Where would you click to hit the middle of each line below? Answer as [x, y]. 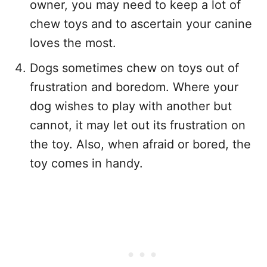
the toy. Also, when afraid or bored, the [140, 144]
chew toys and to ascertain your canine [141, 24]
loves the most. [73, 43]
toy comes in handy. [86, 163]
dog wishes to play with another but [131, 106]
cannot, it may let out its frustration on [138, 125]
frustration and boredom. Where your [134, 87]
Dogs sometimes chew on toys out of [134, 68]
